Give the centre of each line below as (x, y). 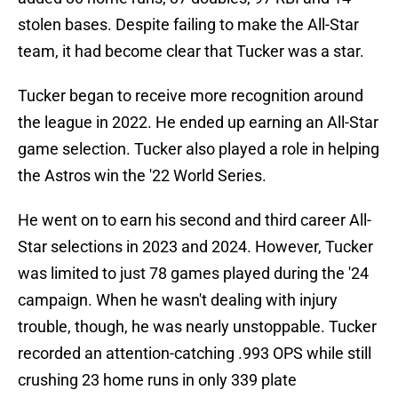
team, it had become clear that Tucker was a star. (191, 52)
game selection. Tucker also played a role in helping (199, 149)
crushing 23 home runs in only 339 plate (157, 380)
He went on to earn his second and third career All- (195, 220)
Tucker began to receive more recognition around (191, 96)
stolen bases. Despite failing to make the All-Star (188, 25)
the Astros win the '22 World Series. (142, 176)
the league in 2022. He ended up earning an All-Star (198, 123)
